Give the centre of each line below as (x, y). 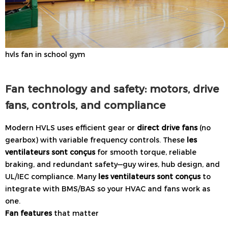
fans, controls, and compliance (85, 105)
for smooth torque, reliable (146, 152)
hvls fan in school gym (46, 54)
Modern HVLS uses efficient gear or (71, 127)
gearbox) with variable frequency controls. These (96, 140)
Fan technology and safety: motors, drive (112, 89)
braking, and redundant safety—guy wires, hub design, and (112, 164)
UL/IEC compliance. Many (52, 176)
